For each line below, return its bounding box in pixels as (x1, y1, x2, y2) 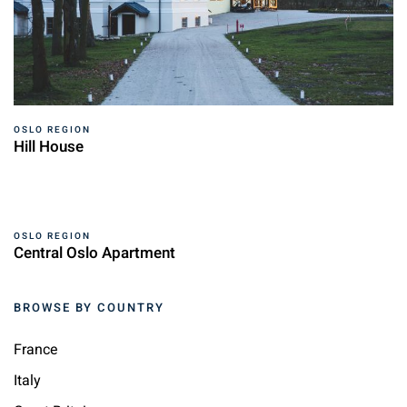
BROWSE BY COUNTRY (14, 298, 164, 316)
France (14, 338, 58, 361)
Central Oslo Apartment (14, 241, 175, 264)
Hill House (14, 134, 84, 158)
